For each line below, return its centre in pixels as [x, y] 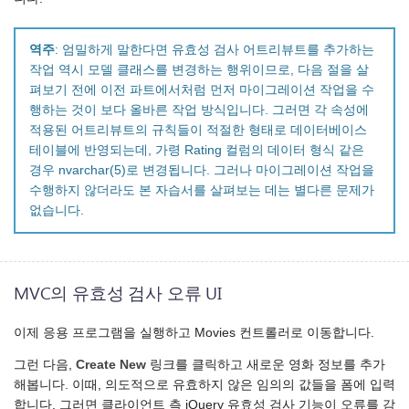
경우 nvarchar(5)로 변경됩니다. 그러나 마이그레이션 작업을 [202, 171]
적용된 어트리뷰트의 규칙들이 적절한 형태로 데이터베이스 [198, 131]
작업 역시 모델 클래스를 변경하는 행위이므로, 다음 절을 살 [199, 70]
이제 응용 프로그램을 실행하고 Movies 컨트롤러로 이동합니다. [194, 332]
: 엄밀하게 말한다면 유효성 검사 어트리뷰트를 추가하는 [215, 50]
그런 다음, [45, 365]
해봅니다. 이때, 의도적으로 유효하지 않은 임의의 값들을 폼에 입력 [204, 385]
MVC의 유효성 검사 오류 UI [118, 293]
